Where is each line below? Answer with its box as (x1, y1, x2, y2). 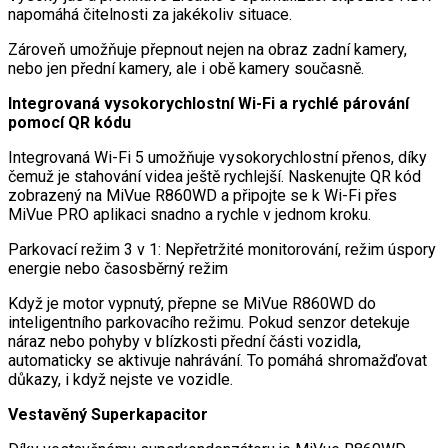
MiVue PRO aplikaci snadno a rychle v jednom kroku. (8, 204, 371, 224)
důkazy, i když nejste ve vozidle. (8, 369, 233, 389)
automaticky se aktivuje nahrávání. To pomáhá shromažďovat (8, 350, 427, 370)
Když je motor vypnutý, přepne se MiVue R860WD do (8, 293, 376, 313)
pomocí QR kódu (8, 112, 131, 132)
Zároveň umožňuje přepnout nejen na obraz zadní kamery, (8, 39, 407, 59)
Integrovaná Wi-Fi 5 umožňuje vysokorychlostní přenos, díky (8, 147, 427, 167)
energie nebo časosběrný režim (8, 258, 228, 278)
